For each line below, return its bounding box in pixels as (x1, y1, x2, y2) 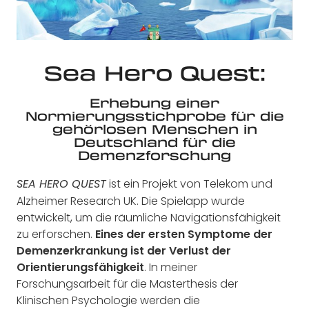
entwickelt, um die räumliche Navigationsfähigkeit (17, 209, 281, 226)
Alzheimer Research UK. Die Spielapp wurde (17, 192, 245, 209)
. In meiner (144, 259, 197, 275)
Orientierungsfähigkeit (17, 259, 144, 275)
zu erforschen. (17, 226, 95, 242)
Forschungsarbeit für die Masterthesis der (17, 275, 238, 292)
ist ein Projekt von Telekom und (106, 175, 272, 192)
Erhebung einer (90, 94, 219, 112)
